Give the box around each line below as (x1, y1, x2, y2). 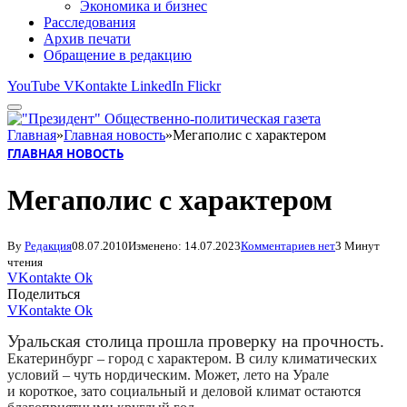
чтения (7, 254, 43, 269)
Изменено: (128, 238, 184, 253)
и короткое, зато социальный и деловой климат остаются (7, 382, 361, 399)
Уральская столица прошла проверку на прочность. (7, 331, 384, 351)
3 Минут (335, 238, 380, 253)
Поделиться (7, 285, 80, 302)
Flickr (187, 78, 221, 94)
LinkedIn (131, 78, 184, 94)
